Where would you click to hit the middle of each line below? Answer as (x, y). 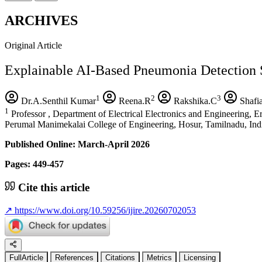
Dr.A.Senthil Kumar (57, 101)
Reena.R (134, 101)
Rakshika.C (194, 101)
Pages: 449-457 (34, 164)
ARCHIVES (41, 20)
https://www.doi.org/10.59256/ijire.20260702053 (104, 211)
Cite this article (52, 187)
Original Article (33, 45)
